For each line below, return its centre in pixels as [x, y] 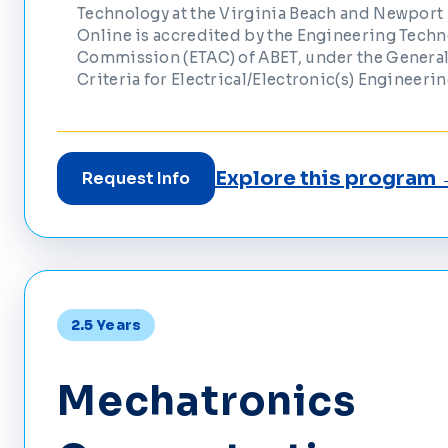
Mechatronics [206, 401]
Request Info [136, 179]
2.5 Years [106, 324]
